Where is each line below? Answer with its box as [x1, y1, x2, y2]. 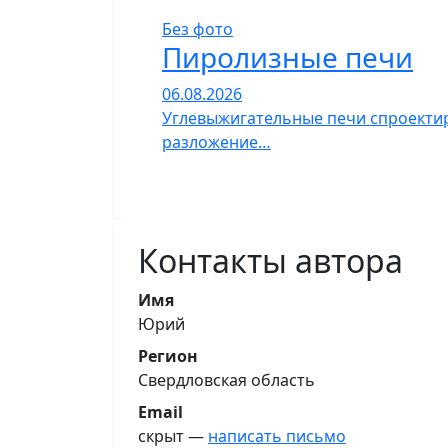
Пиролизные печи [162, 38, 413, 77]
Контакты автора [138, 239, 403, 283]
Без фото [162, 18, 233, 41]
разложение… [162, 131, 271, 154]
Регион [138, 345, 198, 368]
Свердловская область [138, 369, 315, 392]
